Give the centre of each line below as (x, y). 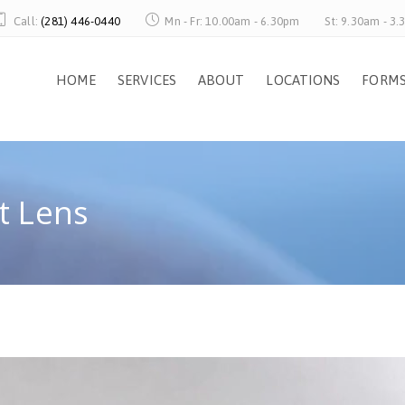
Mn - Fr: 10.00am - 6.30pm (231, 21)
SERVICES (147, 80)
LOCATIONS (303, 80)
